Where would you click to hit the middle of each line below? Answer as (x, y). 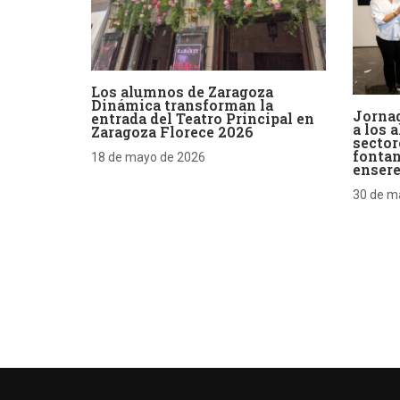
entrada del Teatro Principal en (203, 118)
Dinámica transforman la (182, 104)
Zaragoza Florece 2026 (172, 131)
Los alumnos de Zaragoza (182, 91)
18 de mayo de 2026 (148, 157)
